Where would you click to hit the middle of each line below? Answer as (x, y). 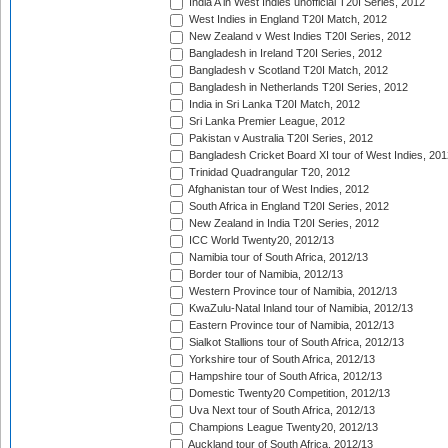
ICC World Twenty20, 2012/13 (260, 240)
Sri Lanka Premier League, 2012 (265, 121)
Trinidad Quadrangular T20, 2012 (268, 172)
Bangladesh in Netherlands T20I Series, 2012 (297, 87)
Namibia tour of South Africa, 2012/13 (277, 257)
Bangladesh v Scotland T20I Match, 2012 (287, 70)
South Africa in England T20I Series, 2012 (287, 206)
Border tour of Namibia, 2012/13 (264, 274)
